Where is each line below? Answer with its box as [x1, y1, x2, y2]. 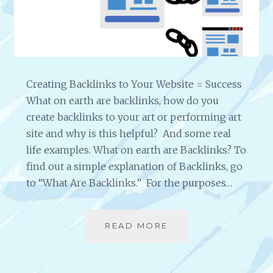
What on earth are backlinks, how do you [26, 94, 219, 107]
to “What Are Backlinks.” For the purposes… [26, 176, 233, 189]
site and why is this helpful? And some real [26, 127, 232, 140]
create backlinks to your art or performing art [26, 110, 242, 123]
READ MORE [105, 220, 168, 230]
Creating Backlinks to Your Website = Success [26, 77, 243, 90]
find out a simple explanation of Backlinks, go [26, 160, 243, 172]
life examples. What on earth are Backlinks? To [26, 143, 247, 156]
